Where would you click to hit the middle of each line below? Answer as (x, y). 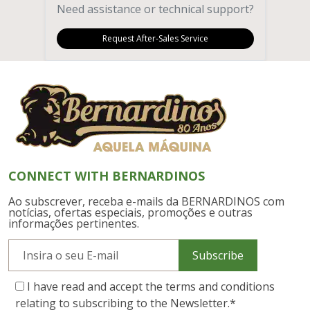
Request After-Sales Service (155, 38)
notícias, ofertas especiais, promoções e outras (130, 212)
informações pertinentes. (74, 223)
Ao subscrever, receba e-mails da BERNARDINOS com (146, 201)
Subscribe (218, 255)
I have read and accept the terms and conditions (151, 286)
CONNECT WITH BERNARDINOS (107, 175)
